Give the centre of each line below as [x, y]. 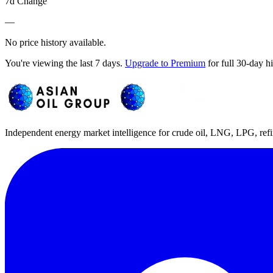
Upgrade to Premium [165, 63]
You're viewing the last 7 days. [65, 63]
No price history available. [55, 42]
